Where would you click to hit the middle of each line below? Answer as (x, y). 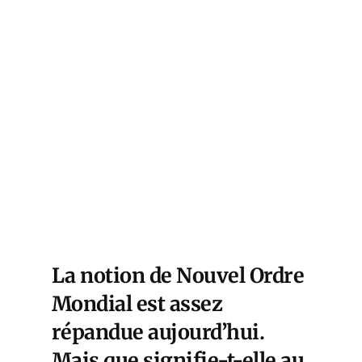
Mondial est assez (137, 303)
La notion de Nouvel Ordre (178, 275)
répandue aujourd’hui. (158, 332)
